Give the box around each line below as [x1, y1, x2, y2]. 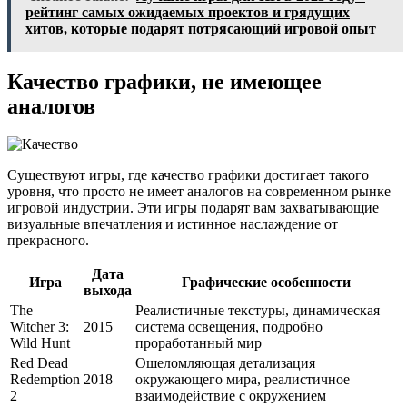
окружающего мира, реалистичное [135, 372, 350, 388]
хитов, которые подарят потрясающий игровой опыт [25, 20, 376, 36]
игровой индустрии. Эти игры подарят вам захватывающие [7, 200, 379, 216]
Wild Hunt [10, 335, 70, 352]
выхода [84, 283, 132, 299]
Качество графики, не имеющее [7, 69, 322, 94]
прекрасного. [7, 233, 89, 249]
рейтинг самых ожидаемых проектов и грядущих [25, 4, 350, 20]
